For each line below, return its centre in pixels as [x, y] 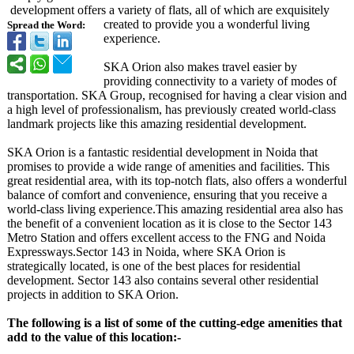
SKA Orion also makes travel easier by [200, 67]
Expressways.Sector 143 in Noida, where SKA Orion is [146, 252]
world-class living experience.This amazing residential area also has [175, 209]
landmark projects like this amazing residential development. [157, 124]
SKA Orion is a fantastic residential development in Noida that [162, 152]
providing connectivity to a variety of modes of [220, 81]
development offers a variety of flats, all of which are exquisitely [170, 10]
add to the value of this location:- [94, 337]
